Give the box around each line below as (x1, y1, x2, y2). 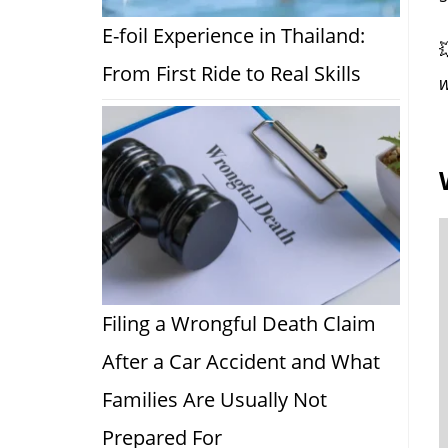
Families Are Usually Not (102, 385, 327, 413)
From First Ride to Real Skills (102, 60, 361, 88)
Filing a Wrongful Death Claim (102, 309, 376, 337)
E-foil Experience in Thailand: (102, 22, 365, 50)
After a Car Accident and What (102, 347, 380, 375)
